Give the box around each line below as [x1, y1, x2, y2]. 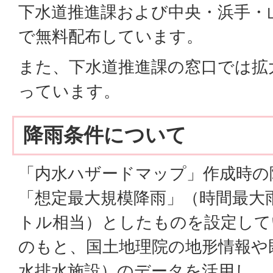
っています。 [18, 81, 120, 101]
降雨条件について [23, 122, 186, 147]
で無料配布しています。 [18, 26, 203, 46]
